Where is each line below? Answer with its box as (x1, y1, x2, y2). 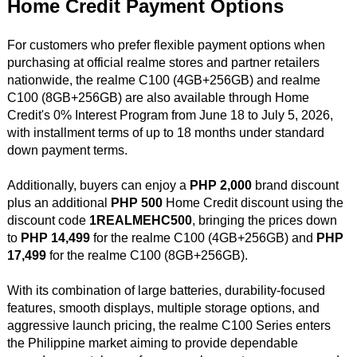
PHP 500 (110, 196, 163, 210)
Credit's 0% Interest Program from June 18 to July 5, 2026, (6, 108, 333, 123)
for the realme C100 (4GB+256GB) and (89, 231, 316, 245)
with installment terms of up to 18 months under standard (6, 126, 324, 140)
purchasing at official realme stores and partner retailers (6, 56, 320, 70)
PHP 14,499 (20, 231, 90, 245)
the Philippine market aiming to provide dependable (6, 336, 298, 351)
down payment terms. (6, 143, 127, 158)
